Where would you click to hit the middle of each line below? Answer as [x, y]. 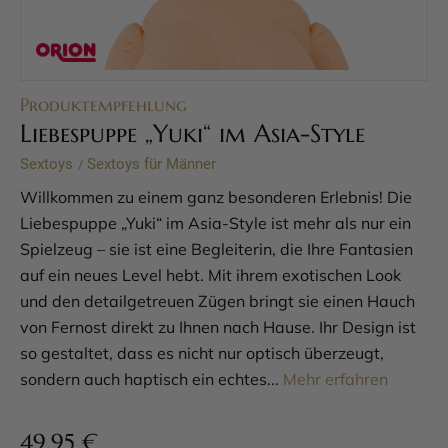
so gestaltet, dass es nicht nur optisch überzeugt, [202, 353]
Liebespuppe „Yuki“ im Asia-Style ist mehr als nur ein [215, 223]
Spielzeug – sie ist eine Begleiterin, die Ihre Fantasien [216, 249]
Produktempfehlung [103, 104]
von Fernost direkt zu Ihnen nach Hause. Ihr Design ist [218, 327]
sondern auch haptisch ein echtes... [151, 379]
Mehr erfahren [335, 379]
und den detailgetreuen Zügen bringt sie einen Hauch [217, 301]
